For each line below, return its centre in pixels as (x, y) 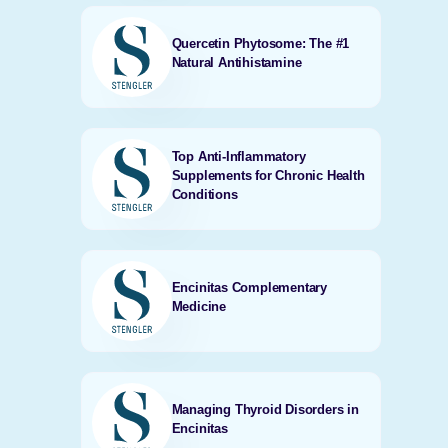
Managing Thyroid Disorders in (265, 409)
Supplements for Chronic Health (268, 175)
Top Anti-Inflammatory (238, 156)
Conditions (204, 194)
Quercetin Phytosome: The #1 (260, 43)
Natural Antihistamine (236, 62)
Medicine (199, 306)
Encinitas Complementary (249, 287)
